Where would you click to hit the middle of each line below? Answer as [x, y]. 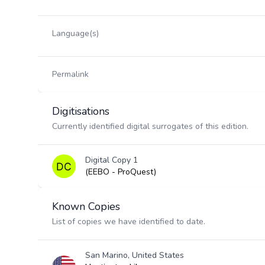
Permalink [70, 74]
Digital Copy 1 [112, 160]
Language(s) [75, 33]
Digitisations [81, 111]
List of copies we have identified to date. [129, 222]
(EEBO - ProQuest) [121, 172]
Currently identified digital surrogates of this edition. [150, 126]
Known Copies [86, 206]
